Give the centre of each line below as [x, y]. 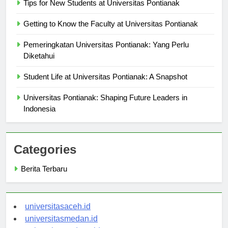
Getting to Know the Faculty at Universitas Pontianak [111, 33]
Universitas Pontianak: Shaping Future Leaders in [105, 107]
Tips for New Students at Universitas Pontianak [102, 12]
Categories [45, 159]
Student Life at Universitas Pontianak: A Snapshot [105, 86]
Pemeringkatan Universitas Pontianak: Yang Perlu [106, 54]
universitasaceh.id [58, 216]
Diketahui [39, 65]
